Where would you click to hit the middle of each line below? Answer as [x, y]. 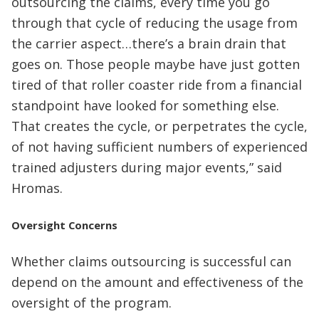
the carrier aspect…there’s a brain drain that [149, 43]
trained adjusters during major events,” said [147, 167]
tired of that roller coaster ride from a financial [157, 85]
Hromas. [37, 188]
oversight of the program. [91, 302]
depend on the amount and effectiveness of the [157, 282]
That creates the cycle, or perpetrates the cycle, [159, 126]
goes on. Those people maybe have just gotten [156, 64]
